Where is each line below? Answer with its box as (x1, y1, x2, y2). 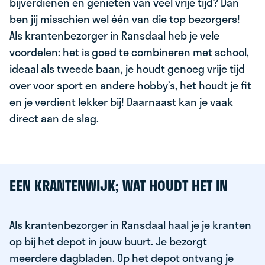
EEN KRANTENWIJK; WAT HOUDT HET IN (9, 174, 228, 196)
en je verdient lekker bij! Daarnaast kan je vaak (9, 93, 233, 110)
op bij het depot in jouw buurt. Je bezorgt (9, 233, 207, 250)
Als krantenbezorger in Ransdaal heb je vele (9, 27, 219, 44)
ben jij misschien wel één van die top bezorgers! (9, 11, 240, 27)
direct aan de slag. (9, 110, 99, 127)
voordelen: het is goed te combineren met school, (9, 44, 249, 60)
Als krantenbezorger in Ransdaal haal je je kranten (9, 216, 251, 233)
